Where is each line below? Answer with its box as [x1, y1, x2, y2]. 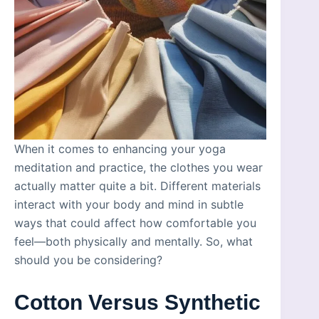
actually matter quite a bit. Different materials [14, 178, 261, 193]
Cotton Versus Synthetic [14, 290, 261, 314]
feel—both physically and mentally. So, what [14, 234, 253, 249]
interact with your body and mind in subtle [14, 197, 244, 211]
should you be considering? [14, 252, 162, 267]
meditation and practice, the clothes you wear [14, 159, 263, 174]
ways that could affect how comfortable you [14, 215, 256, 230]
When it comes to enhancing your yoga [14, 141, 226, 156]
